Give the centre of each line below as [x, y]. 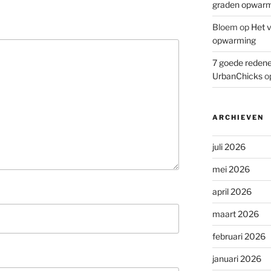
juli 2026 [229, 147]
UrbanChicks [237, 76]
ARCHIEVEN [238, 118]
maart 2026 [235, 214]
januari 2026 [237, 259]
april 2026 [232, 192]
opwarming [234, 41]
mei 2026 [231, 169]
